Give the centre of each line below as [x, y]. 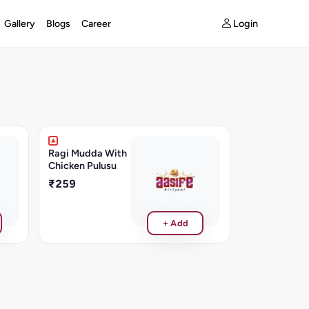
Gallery [19, 23]
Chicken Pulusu [83, 165]
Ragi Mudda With [88, 153]
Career [96, 23]
